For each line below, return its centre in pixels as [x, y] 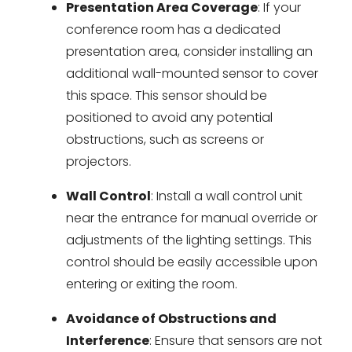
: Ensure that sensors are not [236, 341]
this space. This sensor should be [167, 95]
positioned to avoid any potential [169, 117]
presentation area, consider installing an [189, 51]
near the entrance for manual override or [192, 218]
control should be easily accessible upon [192, 262]
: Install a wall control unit [227, 196]
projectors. [99, 161]
